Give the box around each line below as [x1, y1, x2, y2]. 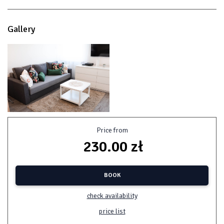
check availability [86, 191, 137, 200]
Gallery [7, 23, 35, 35]
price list [98, 207, 125, 216]
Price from [96, 126, 128, 135]
